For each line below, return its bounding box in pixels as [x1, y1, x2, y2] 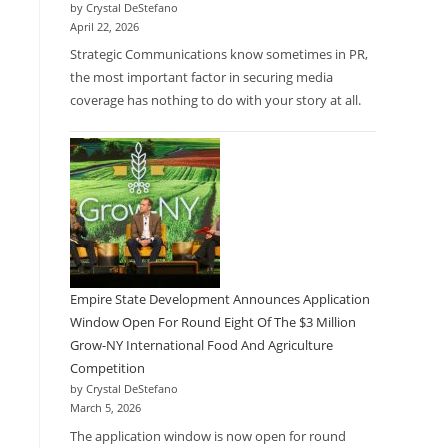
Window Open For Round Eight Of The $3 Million [70, 313, 356, 331]
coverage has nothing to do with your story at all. [70, 91, 361, 109]
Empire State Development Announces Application [70, 290, 370, 308]
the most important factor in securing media [70, 68, 333, 86]
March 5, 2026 [70, 401, 141, 415]
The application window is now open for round [70, 426, 346, 445]
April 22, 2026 [70, 19, 139, 34]
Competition [70, 359, 145, 377]
